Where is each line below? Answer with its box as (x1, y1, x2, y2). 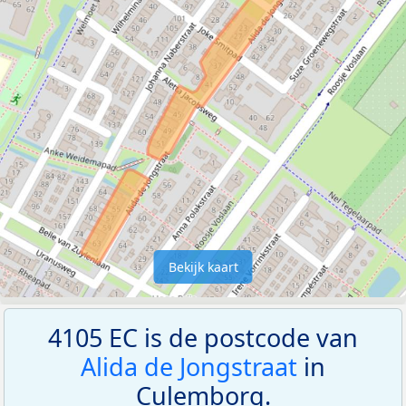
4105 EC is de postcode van (48, 320, 358, 354)
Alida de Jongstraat (81, 349, 297, 383)
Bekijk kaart (168, 257, 238, 275)
